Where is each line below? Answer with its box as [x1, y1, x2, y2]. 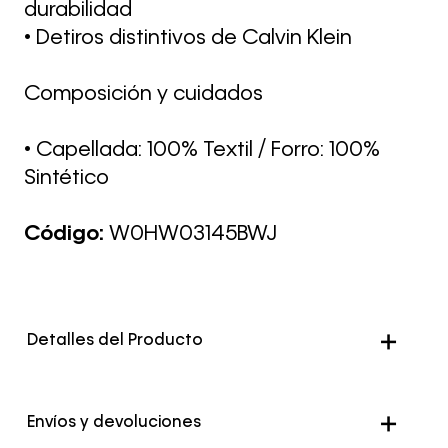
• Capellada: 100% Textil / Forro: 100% [24, 140, 380, 161]
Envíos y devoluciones [27, 415, 202, 431]
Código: [24, 224, 109, 245]
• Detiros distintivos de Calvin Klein [24, 28, 352, 49]
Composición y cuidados [24, 84, 263, 105]
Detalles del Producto [27, 333, 204, 349]
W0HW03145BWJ [109, 224, 277, 245]
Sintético [24, 168, 109, 189]
